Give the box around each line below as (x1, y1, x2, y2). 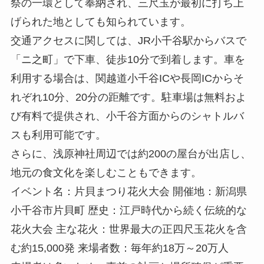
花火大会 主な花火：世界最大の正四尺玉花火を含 (10, 223, 247, 235)
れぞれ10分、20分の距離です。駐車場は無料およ (10, 91, 246, 103)
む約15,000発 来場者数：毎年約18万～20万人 (10, 242, 229, 254)
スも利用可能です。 (10, 128, 106, 141)
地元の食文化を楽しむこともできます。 (10, 166, 202, 179)
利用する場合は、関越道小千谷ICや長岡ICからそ (10, 72, 244, 84)
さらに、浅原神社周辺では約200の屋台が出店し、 (10, 147, 251, 160)
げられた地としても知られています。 (10, 15, 191, 28)
